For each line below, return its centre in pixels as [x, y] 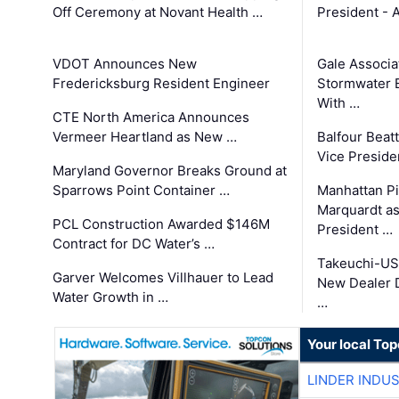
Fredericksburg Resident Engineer [162, 84]
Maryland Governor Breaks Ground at [170, 171]
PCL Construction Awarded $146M [162, 224]
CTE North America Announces [151, 118]
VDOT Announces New [125, 64]
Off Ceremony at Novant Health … [158, 12]
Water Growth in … [111, 297]
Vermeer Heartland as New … [145, 137]
